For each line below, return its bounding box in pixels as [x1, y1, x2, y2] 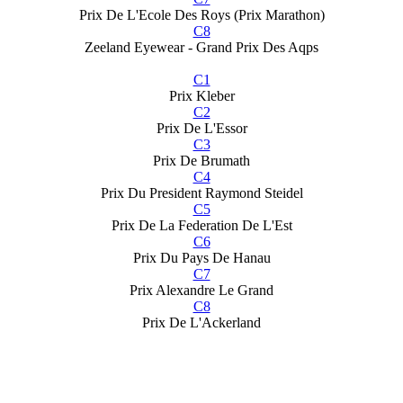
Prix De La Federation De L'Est [111, 217, 292, 233]
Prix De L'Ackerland [142, 314, 261, 330]
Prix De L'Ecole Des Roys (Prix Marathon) [78, 6, 325, 22]
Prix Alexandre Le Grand [130, 282, 273, 298]
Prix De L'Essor [156, 120, 247, 136]
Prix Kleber [168, 87, 235, 103]
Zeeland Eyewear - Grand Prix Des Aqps [85, 39, 318, 55]
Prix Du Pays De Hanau [132, 249, 271, 265]
